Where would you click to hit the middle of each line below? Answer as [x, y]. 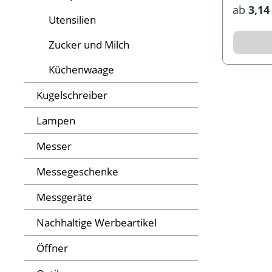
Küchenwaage [81, 70]
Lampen [56, 121]
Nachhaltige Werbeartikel [97, 223]
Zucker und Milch [89, 45]
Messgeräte [64, 197]
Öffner [52, 248]
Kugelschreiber [72, 95]
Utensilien [72, 20]
